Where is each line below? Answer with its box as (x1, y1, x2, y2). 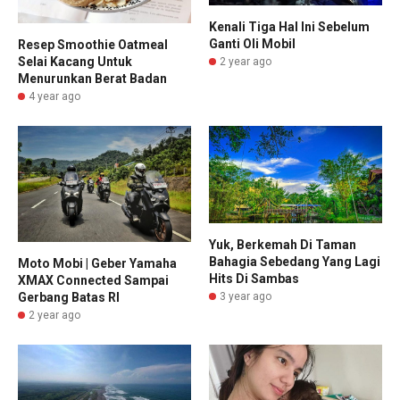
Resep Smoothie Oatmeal (18, 37, 168, 53)
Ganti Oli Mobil (209, 36, 296, 51)
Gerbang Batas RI (18, 289, 120, 304)
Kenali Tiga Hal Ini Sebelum (209, 19, 370, 34)
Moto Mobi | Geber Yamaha (18, 255, 177, 271)
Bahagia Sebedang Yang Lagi (209, 254, 380, 270)
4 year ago (29, 90, 80, 104)
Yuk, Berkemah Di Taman (209, 237, 356, 253)
